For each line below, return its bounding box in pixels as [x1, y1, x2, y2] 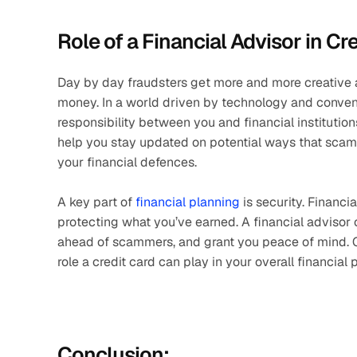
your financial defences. [57, 154, 197, 171]
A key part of [57, 194, 135, 210]
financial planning [135, 194, 240, 210]
